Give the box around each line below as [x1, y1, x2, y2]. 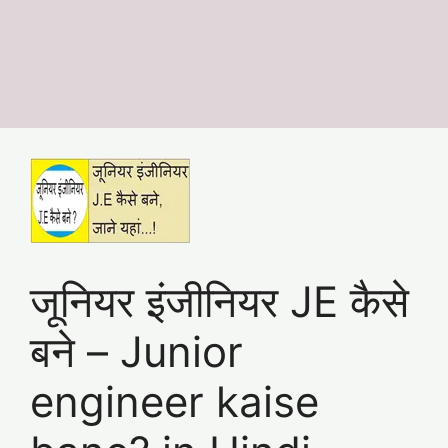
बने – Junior [30, 326, 243, 377]
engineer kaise [30, 376, 319, 427]
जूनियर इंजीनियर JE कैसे [30, 276, 409, 327]
